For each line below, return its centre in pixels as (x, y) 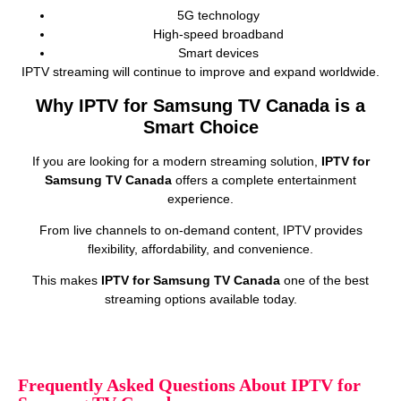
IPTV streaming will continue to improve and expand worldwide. (200, 72)
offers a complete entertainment (264, 179)
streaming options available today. (200, 299)
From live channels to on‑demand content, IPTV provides (200, 230)
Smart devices (218, 53)
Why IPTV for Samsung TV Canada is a (200, 105)
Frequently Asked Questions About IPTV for (189, 384)
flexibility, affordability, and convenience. (200, 248)
